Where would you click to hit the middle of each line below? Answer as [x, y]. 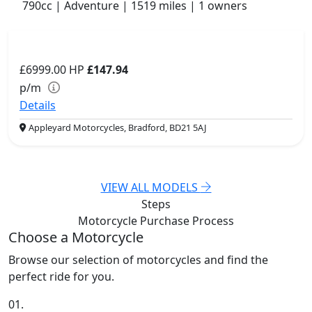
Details [38, 106]
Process [213, 221]
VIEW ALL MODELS [150, 188]
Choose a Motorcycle [76, 237]
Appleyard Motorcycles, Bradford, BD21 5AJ [117, 128]
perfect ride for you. [61, 277]
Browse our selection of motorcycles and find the [138, 260]
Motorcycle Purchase [135, 221]
